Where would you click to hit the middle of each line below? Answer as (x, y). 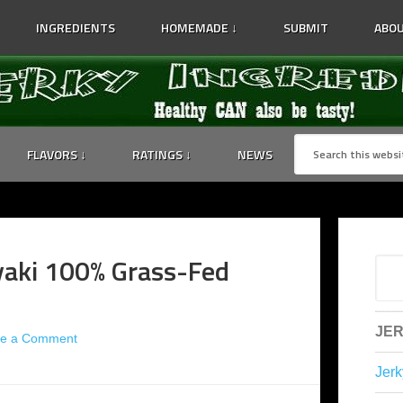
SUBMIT (306, 27)
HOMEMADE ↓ (199, 27)
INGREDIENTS (76, 27)
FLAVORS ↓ (57, 154)
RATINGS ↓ (162, 154)
